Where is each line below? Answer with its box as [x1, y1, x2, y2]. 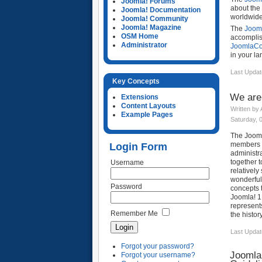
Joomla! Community [121, 15, 188, 23]
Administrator [121, 41, 167, 49]
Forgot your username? [121, 250, 195, 259]
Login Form [109, 141, 167, 153]
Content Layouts [121, 102, 176, 110]
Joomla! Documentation [121, 6, 201, 14]
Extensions [121, 93, 158, 101]
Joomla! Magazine [121, 23, 181, 32]
